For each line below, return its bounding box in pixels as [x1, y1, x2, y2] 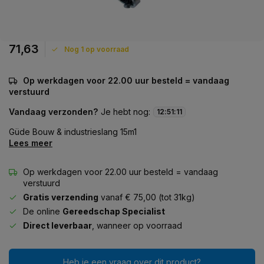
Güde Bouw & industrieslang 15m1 [9, 127, 137, 137]
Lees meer [9, 138, 52, 148]
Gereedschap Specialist [62, 206, 165, 216]
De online [23, 206, 62, 216]
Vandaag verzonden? [9, 107, 98, 117]
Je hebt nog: [101, 107, 150, 117]
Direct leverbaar [23, 220, 92, 230]
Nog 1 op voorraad [64, 44, 129, 54]
